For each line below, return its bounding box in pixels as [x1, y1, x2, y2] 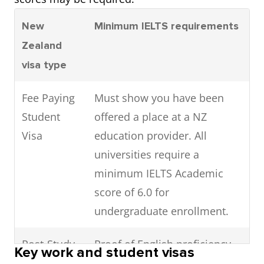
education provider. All [94, 128, 207, 143]
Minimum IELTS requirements [94, 19, 239, 33]
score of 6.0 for [94, 185, 169, 200]
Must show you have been [94, 91, 224, 105]
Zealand [22, 39, 62, 52]
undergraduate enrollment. [94, 204, 229, 219]
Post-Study [22, 237, 75, 252]
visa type [22, 58, 67, 72]
